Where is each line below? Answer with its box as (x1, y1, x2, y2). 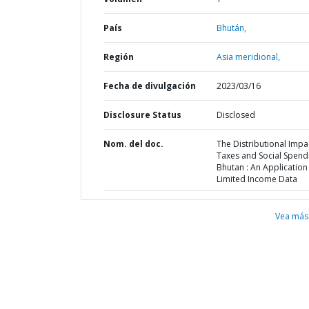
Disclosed (216, 109, 255, 121)
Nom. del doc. (103, 138, 163, 150)
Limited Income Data (216, 173, 297, 185)
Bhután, (216, 22, 246, 34)
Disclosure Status (103, 109, 181, 121)
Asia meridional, (216, 51, 280, 63)
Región (103, 51, 134, 63)
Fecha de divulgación (103, 80, 196, 92)
